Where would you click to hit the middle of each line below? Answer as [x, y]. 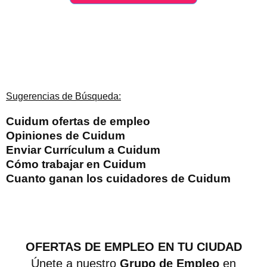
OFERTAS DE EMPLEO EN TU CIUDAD [133, 247]
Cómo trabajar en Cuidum [76, 164]
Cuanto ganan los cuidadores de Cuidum [118, 179]
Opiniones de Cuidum [66, 136]
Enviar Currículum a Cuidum [83, 150]
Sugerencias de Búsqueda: [63, 97]
